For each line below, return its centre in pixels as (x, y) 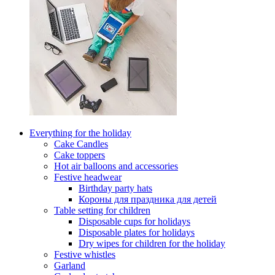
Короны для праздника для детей (148, 199)
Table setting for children (102, 210)
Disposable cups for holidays (134, 221)
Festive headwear (88, 177)
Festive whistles (85, 254)
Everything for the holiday (80, 133)
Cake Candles (81, 144)
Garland (70, 265)
